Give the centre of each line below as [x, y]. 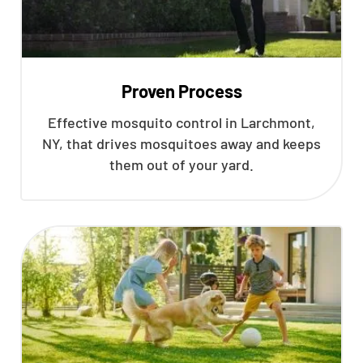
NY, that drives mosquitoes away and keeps [181, 143]
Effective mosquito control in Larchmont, [181, 122]
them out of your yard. [181, 164]
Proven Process [181, 91]
